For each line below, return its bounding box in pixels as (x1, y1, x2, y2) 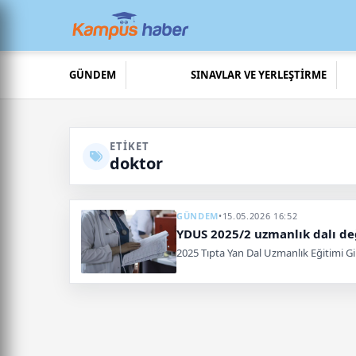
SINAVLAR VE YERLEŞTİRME (191, 68, 327, 82)
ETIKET (110, 139, 150, 153)
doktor (110, 153, 163, 174)
